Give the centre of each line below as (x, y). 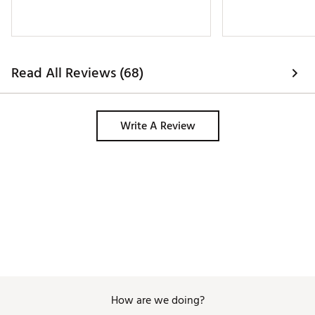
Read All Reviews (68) (77, 73)
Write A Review (157, 126)
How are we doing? (157, 301)
